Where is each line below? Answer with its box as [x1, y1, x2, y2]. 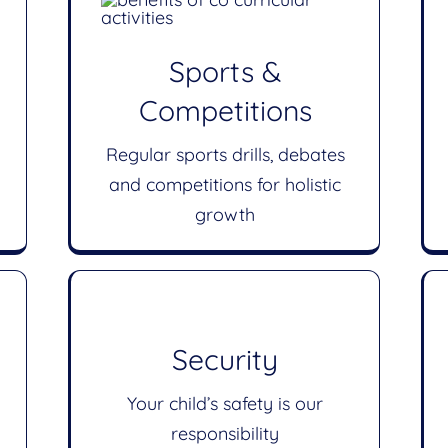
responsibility [171, 422, 279, 446]
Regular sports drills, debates [105, 143, 345, 166]
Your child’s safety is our [127, 392, 323, 416]
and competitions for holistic [109, 173, 341, 196]
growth [195, 203, 255, 226]
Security [172, 342, 278, 378]
